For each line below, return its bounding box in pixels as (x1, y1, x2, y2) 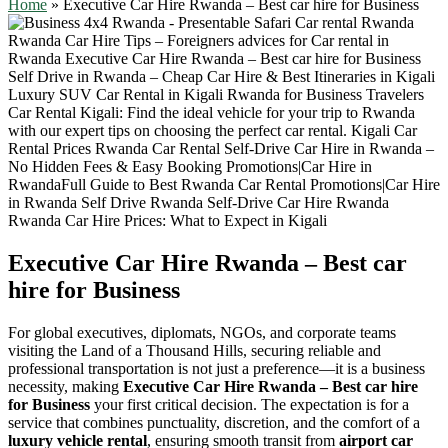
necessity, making (8, 377, 123, 395)
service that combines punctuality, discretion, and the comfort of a (8, 413, 420, 431)
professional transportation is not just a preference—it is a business (8, 359, 425, 377)
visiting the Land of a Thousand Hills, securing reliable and (8, 341, 381, 359)
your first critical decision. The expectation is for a (90, 395, 409, 413)
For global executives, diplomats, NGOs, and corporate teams (8, 323, 396, 341)
